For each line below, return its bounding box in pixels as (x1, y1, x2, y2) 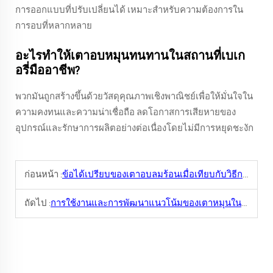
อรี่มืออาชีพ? (15, 65, 80, 77)
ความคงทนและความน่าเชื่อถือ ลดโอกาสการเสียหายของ (15, 108, 236, 117)
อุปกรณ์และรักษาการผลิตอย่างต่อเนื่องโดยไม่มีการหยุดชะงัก (15, 124, 253, 133)
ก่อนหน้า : (24, 170, 62, 179)
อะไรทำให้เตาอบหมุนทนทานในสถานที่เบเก (15, 50, 245, 62)
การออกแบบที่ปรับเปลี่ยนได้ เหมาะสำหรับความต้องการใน (15, 5, 243, 15)
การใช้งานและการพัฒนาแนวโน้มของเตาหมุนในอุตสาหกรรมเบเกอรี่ (51, 199, 241, 208)
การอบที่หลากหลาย (15, 21, 92, 30)
